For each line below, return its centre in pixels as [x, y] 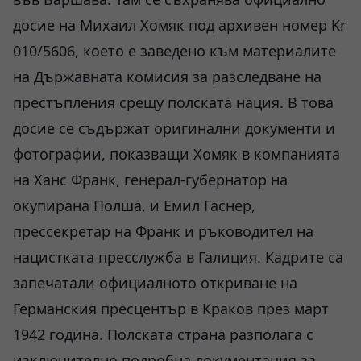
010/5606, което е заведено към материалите [174, 51]
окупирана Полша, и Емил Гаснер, [134, 205]
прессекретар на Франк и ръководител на [163, 231]
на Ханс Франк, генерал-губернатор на [150, 180]
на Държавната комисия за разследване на [167, 77]
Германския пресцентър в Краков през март [171, 309]
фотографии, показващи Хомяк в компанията [176, 154]
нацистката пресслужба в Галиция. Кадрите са [178, 257]
